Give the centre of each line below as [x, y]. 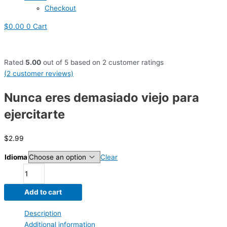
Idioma [16, 157]
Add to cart [43, 192]
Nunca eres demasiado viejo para [102, 98]
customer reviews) [42, 74]
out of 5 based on [72, 63]
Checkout [60, 8]
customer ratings [135, 63]
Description [43, 214]
